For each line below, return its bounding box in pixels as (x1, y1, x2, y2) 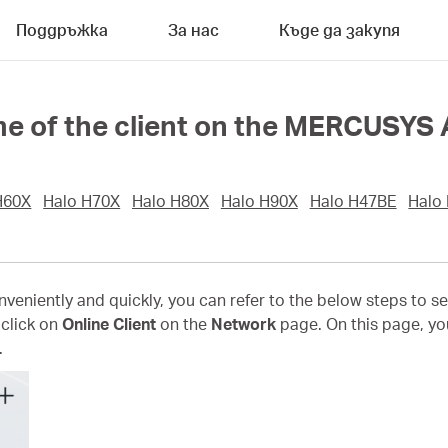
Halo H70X (43, 191, 121, 211)
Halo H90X (220, 191, 298, 211)
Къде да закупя (279, 19, 400, 40)
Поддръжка (16, 19, 108, 40)
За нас (168, 19, 219, 40)
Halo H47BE (309, 191, 397, 211)
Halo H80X (131, 191, 209, 211)
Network (207, 314, 280, 334)
